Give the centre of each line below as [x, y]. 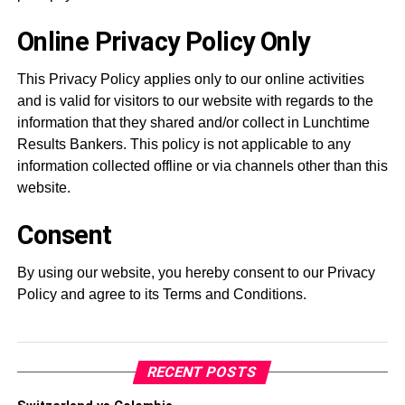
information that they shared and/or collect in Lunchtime [193, 122]
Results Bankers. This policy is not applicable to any [184, 144]
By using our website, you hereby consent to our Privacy [196, 273]
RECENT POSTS [203, 372]
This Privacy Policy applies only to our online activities [190, 79]
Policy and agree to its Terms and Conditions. [161, 294]
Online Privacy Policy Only [163, 42]
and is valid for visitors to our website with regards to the [195, 101]
